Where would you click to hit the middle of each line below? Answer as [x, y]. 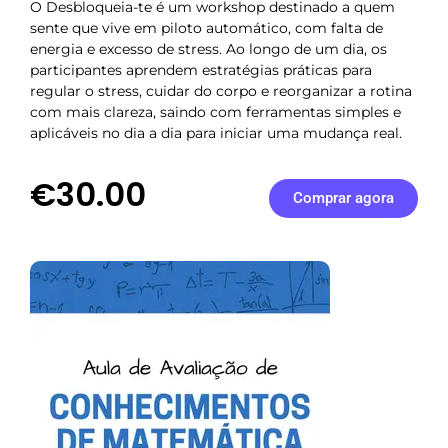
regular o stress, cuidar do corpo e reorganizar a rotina [221, 91]
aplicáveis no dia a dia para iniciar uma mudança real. [216, 133]
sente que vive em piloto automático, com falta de [206, 28]
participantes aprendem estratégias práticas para [201, 70]
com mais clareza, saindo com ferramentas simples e [215, 112]
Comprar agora [343, 197]
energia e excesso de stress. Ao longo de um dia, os [208, 49]
